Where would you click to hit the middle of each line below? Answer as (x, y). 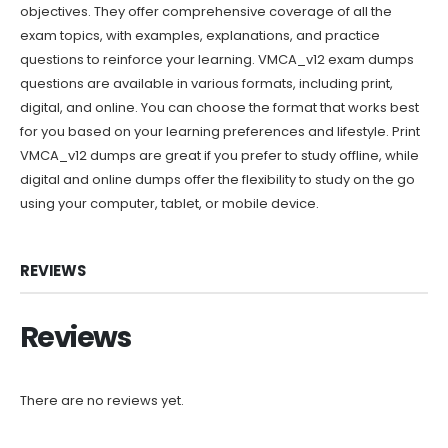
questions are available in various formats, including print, (206, 83)
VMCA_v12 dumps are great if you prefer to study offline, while (219, 155)
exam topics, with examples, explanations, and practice (200, 35)
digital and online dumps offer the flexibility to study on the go (217, 179)
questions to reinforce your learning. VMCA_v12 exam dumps (217, 59)
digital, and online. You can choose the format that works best (219, 107)
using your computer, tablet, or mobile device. (169, 203)
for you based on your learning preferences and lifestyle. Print (220, 131)
